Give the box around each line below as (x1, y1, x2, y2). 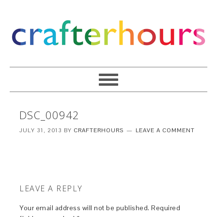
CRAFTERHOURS (74, 126, 124, 134)
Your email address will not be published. (19, 203, 150, 212)
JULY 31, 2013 (19, 126, 62, 134)
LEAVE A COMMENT (136, 126, 195, 134)
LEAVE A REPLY (19, 183, 83, 194)
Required (151, 203, 181, 212)
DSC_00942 (19, 108, 80, 122)
